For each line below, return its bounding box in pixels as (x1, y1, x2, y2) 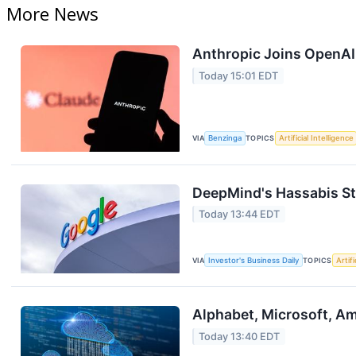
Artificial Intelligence (278, 133, 354, 143)
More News (6, 2, 99, 26)
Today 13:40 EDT (199, 330, 281, 342)
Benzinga (208, 133, 242, 143)
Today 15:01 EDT (199, 69, 279, 82)
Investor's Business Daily (208, 255, 300, 265)
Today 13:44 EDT (199, 208, 281, 221)
